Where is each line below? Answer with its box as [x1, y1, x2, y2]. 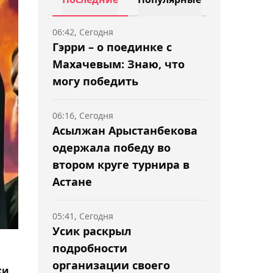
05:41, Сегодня [52, 210, 113, 222]
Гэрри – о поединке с [52, 40, 172, 54]
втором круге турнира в [52, 157, 190, 172]
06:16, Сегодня [52, 110, 113, 121]
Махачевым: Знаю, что [52, 57, 185, 71]
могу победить [52, 74, 138, 88]
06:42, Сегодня [52, 26, 113, 38]
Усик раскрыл [52, 224, 132, 238]
